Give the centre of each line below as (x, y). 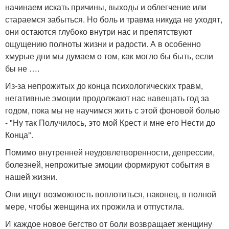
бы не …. (22, 68)
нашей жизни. (31, 176)
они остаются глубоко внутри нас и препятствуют (99, 31)
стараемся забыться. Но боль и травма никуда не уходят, (114, 19)
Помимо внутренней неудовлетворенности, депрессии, (110, 152)
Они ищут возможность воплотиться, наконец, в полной (111, 194)
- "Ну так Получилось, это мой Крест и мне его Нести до (110, 122)
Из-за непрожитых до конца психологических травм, (104, 85)
